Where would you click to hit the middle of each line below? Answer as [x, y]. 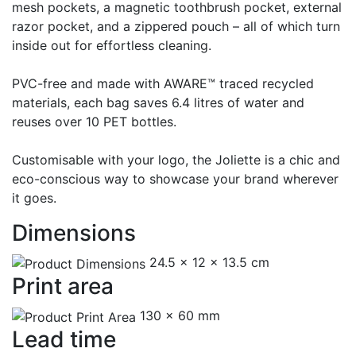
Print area [63, 286]
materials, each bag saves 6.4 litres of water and [158, 103]
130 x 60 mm [180, 315]
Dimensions [74, 233]
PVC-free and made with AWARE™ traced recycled [163, 84]
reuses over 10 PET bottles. [94, 122]
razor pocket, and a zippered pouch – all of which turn [176, 27]
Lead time [64, 339]
